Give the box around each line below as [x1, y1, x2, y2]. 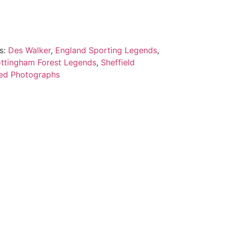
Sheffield [100, 57, 135, 67]
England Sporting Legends [55, 45, 157, 55]
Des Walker [8, 45, 51, 55]
